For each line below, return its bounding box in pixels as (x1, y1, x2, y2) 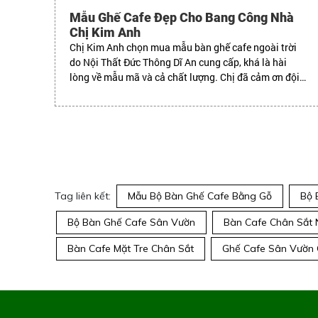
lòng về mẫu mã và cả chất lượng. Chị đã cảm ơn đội (70, 70, 300, 84)
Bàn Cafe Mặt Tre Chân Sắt (67, 241, 194, 255)
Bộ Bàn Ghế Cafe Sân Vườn (67, 215, 195, 229)
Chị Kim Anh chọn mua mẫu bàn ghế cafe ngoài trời (70, 40, 297, 54)
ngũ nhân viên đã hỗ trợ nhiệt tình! (70, 84, 221, 99)
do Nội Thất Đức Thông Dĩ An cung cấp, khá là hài (70, 55, 287, 69)
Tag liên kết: (55, 189, 111, 202)
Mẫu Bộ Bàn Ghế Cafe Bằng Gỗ (128, 189, 272, 202)
